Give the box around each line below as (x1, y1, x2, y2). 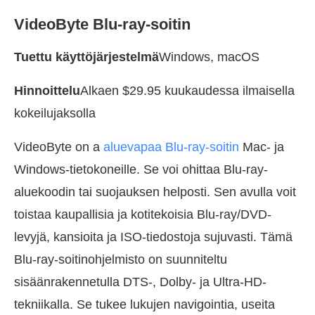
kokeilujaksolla (14, 106, 96, 121)
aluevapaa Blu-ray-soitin (103, 140, 239, 155)
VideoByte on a (14, 140, 103, 155)
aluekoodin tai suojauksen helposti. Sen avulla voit (14, 185, 296, 200)
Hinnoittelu (14, 84, 80, 98)
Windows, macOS (159, 50, 259, 65)
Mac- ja (239, 140, 284, 155)
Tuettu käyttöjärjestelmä (14, 50, 159, 65)
